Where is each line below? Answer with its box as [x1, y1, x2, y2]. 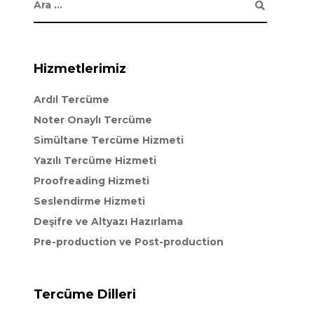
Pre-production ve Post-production [33, 235, 224, 248]
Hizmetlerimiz [33, 61, 126, 76]
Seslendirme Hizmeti [33, 195, 145, 207]
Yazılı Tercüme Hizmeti [33, 154, 156, 167]
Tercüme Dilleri [33, 287, 136, 302]
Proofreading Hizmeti [33, 175, 149, 187]
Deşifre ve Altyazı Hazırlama [33, 215, 183, 228]
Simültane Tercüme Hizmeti [33, 134, 184, 146]
